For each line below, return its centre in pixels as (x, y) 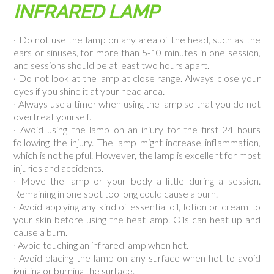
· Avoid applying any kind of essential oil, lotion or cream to (137, 206)
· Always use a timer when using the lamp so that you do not (137, 104)
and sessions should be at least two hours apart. (112, 65)
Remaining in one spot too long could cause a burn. (116, 194)
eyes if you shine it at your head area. (89, 91)
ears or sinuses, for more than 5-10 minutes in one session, (137, 52)
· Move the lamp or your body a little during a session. (137, 181)
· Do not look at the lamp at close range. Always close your (137, 78)
